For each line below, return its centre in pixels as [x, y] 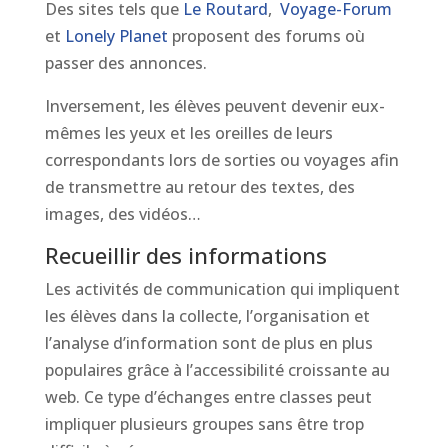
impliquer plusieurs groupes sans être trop [204, 424]
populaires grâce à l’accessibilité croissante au [217, 370]
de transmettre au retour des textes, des [199, 187]
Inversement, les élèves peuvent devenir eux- [214, 106]
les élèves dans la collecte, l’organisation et [207, 316]
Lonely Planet [116, 36]
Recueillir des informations [185, 255]
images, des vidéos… [122, 214]
